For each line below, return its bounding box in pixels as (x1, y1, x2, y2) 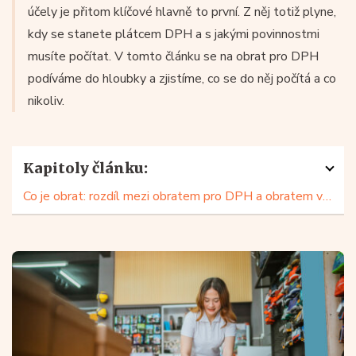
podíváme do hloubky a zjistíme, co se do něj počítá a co (28, 70, 336, 87)
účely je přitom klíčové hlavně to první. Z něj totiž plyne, (28, 3, 336, 21)
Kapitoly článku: (23, 159, 148, 177)
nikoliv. (28, 92, 64, 110)
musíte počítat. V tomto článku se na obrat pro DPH (28, 48, 319, 65)
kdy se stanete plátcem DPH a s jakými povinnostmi (28, 25, 319, 43)
